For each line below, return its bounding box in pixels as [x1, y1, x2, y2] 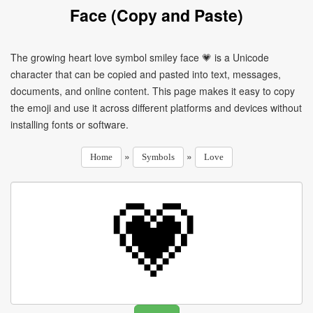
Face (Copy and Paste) [70, 3, 243, 27]
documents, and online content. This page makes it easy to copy [10, 84, 295, 98]
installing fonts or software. [10, 117, 129, 131]
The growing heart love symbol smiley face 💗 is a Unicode [10, 50, 269, 64]
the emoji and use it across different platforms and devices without [10, 101, 302, 115]
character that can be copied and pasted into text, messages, [10, 67, 281, 81]
